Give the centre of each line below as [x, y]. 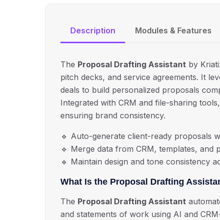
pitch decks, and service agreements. [131, 77]
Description [93, 31]
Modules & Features [173, 31]
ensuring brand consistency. [113, 116]
